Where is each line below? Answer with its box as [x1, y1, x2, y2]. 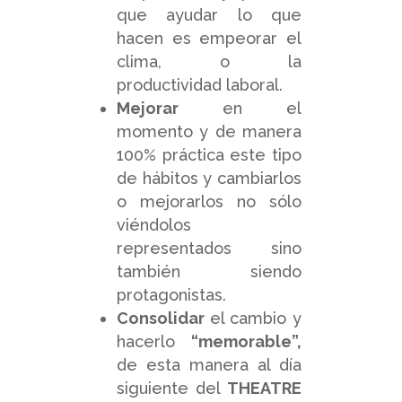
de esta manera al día [117, 354, 301, 374]
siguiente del [117, 378, 227, 398]
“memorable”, [191, 331, 301, 351]
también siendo [117, 261, 301, 281]
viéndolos [117, 214, 191, 234]
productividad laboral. [117, 74, 283, 94]
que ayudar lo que [117, 4, 301, 24]
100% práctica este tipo [117, 144, 301, 164]
